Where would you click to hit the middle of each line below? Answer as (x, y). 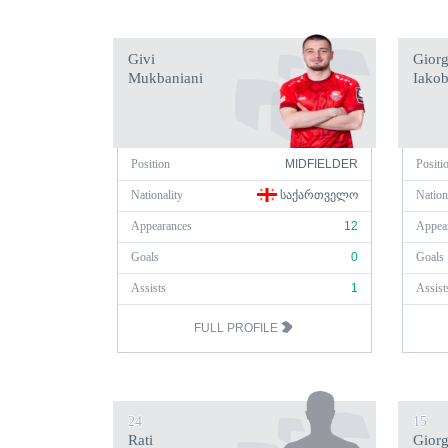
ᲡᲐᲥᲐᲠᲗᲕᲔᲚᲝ (317, 195)
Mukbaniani (165, 78)
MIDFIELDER (321, 164)
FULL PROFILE (237, 328)
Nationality (157, 195)
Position (150, 164)
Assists (148, 288)
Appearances (161, 226)
